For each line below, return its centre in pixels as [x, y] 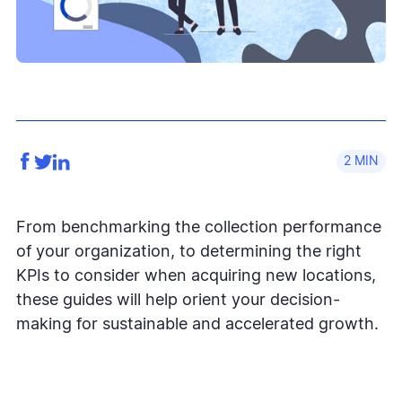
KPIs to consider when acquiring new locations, [196, 276]
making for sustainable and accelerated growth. [197, 324]
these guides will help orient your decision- [178, 300]
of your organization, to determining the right [189, 252]
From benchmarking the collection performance [199, 227]
